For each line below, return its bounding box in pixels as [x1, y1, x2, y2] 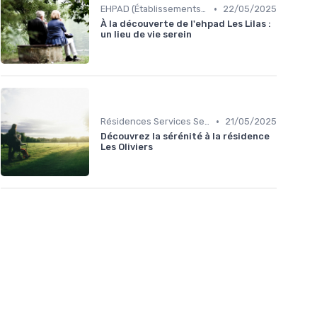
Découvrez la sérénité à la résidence [100, 131, 270, 142]
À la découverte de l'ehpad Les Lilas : [100, 18, 271, 30]
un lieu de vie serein [100, 29, 192, 40]
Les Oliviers [100, 142, 153, 153]
